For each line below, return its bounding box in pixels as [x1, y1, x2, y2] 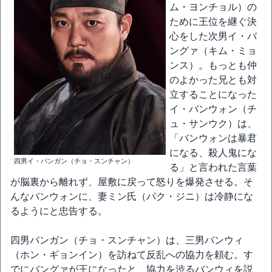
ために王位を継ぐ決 [169, 16, 257, 27]
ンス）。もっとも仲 [169, 60, 257, 70]
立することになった [169, 89, 257, 100]
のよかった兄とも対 [169, 75, 257, 85]
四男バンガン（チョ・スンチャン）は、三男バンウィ [10, 235, 243, 245]
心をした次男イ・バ [169, 31, 257, 41]
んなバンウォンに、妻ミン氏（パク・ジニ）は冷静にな [10, 191, 253, 202]
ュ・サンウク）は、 [169, 118, 257, 129]
